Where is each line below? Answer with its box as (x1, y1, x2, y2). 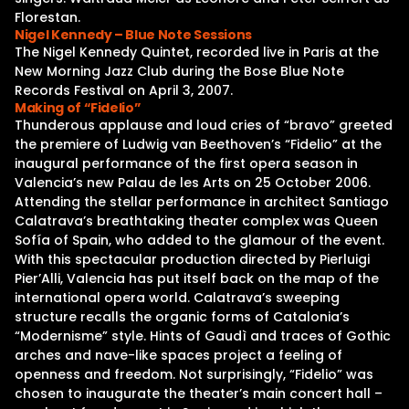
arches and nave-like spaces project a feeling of (15, 346, 342, 364)
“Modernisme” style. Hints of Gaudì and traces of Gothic (15, 327, 391, 345)
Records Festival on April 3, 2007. (15, 81, 233, 100)
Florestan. (15, 8, 80, 26)
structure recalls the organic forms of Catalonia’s (15, 308, 350, 326)
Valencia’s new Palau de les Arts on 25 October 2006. (15, 173, 371, 192)
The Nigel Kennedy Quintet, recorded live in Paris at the (15, 43, 379, 61)
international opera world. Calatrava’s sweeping (15, 288, 340, 307)
